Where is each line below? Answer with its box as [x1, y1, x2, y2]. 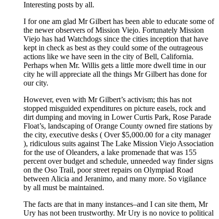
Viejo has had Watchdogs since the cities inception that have [23, 35, 208, 44]
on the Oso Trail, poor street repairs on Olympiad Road [23, 166, 193, 175]
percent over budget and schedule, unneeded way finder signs [23, 157, 213, 166]
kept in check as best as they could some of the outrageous [23, 44, 203, 52]
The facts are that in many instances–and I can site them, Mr [23, 200, 208, 209]
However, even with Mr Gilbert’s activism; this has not [23, 95, 192, 104]
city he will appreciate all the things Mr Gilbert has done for [23, 70, 207, 79]
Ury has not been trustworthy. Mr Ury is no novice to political [23, 209, 214, 218]
